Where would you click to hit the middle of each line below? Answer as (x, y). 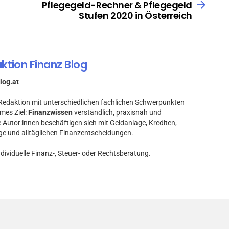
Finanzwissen (50, 112)
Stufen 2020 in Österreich (135, 16)
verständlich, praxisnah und (117, 112)
